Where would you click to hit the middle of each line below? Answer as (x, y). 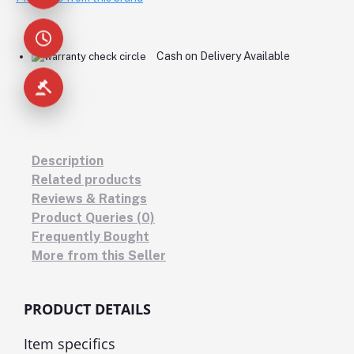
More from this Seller (99, 255)
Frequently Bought (90, 236)
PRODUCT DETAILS (87, 309)
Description (68, 160)
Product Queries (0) (93, 217)
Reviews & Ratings (89, 198)
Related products (87, 179)
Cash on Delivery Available (223, 56)
